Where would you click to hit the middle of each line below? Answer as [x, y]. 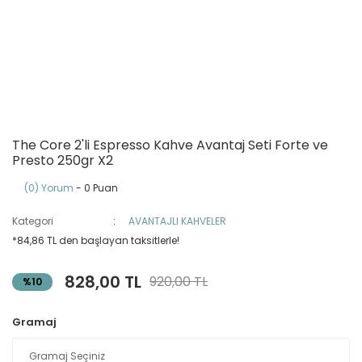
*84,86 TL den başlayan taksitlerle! [96, 240]
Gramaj [34, 322]
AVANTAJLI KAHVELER [178, 221]
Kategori [33, 221]
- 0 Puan [96, 188]
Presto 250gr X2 [63, 160]
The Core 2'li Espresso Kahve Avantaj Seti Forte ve [170, 145]
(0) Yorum [49, 188]
